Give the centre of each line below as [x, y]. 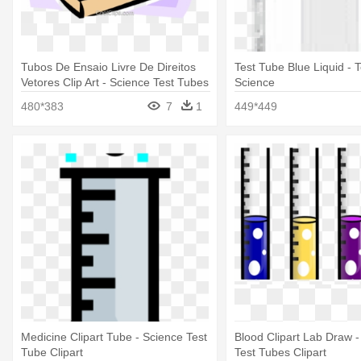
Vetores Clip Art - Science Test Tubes [115, 83]
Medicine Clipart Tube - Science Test [114, 336]
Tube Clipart [52, 352]
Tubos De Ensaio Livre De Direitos [108, 67]
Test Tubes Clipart [280, 352]
